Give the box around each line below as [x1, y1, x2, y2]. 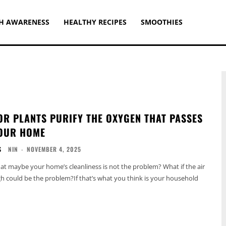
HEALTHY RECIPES [64, 17, 127, 27]
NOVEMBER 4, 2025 [26, 145, 81, 153]
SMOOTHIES [141, 17, 183, 27]
